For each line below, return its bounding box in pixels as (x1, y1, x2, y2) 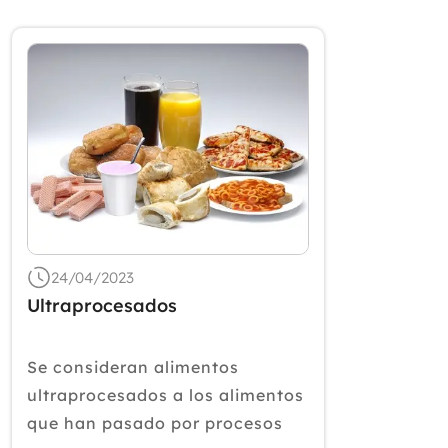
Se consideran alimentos (27, 357, 239, 377)
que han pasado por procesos (27, 413, 283, 433)
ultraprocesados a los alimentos (27, 385, 304, 405)
